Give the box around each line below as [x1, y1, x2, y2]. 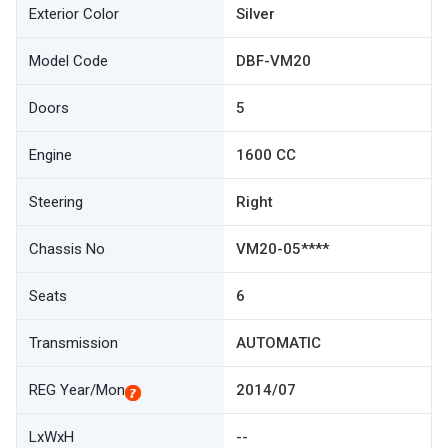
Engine [29, 146, 72, 164]
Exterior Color [29, 5, 119, 23]
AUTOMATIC [236, 334, 321, 352]
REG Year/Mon [29, 381, 125, 399]
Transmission [29, 334, 118, 352]
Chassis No [29, 240, 105, 258]
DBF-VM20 [236, 52, 311, 70]
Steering [29, 193, 83, 211]
